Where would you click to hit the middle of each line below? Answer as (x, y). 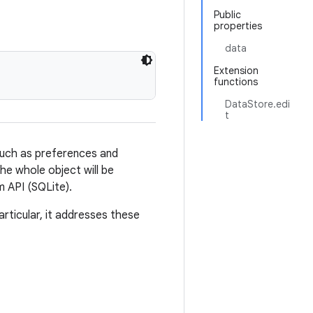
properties (238, 26)
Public (227, 15)
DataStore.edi (257, 104)
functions (236, 82)
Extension (236, 71)
